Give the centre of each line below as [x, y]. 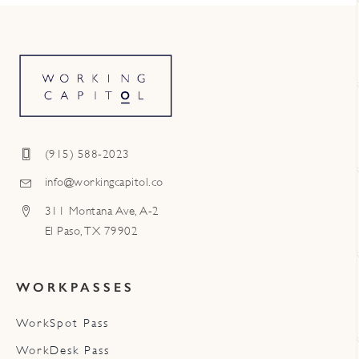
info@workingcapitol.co [104, 183]
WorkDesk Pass [63, 350]
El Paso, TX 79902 [91, 231]
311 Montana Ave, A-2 [102, 211]
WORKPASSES [75, 287]
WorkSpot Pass [62, 323]
